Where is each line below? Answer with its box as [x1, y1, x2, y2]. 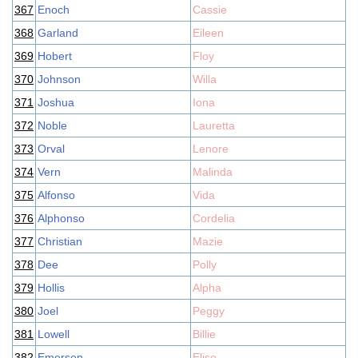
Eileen [193, 26, 224, 39]
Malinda [193, 165, 233, 178]
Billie [193, 328, 216, 340]
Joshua [38, 96, 74, 109]
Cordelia [193, 212, 235, 225]
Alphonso [38, 212, 85, 225]
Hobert [38, 50, 72, 62]
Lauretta [193, 119, 235, 132]
